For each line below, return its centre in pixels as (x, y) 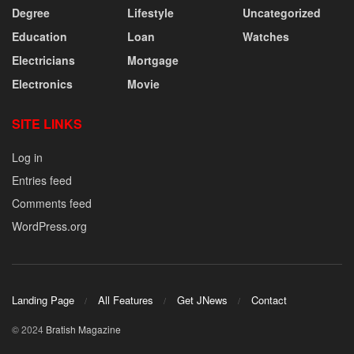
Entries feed (42, 180)
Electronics (42, 83)
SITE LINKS (47, 123)
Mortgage (153, 60)
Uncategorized (282, 12)
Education (40, 36)
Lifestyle (151, 12)
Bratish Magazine (83, 330)
